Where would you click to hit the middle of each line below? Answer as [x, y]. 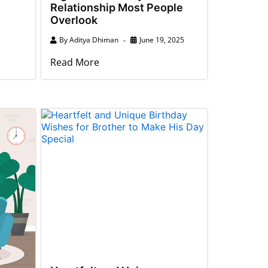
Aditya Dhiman [94, 39]
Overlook [74, 20]
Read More [74, 62]
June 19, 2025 [162, 39]
